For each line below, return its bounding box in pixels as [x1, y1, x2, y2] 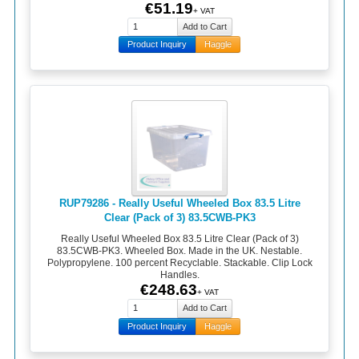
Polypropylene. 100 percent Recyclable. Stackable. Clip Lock [46, 256, 313, 268]
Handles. [159, 268, 200, 280]
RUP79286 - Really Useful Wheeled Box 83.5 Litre [58, 197, 301, 210]
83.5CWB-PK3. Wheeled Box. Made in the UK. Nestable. [57, 244, 302, 256]
